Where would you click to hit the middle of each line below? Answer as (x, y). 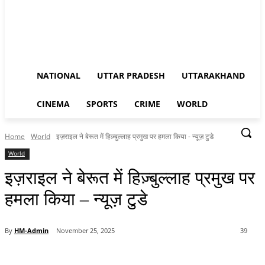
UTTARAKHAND (213, 75)
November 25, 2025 (85, 231)
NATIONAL (59, 75)
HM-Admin (31, 230)
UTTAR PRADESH (131, 75)
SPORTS (102, 104)
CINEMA (53, 104)
